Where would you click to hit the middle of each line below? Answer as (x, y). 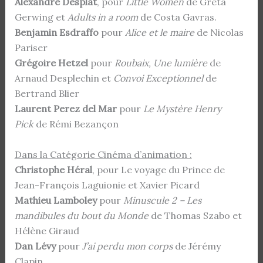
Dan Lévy (35, 246)
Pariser (31, 47)
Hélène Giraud (47, 230)
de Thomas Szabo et (195, 215)
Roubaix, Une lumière (159, 63)
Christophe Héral (53, 169)
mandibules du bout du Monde (81, 215)
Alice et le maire (159, 32)
